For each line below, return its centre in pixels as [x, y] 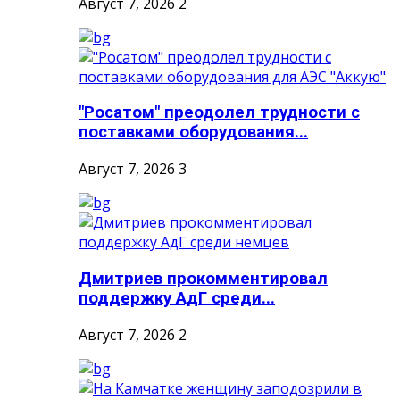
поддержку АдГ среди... [177, 298]
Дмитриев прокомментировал [203, 278]
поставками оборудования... [193, 133]
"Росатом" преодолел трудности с [219, 113]
